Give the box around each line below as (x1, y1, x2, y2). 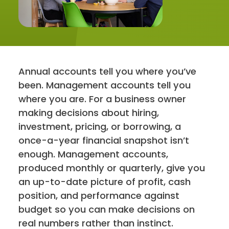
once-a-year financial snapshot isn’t (18, 134, 190, 147)
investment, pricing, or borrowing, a (18, 120, 181, 133)
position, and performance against (18, 189, 180, 202)
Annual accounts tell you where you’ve (18, 65, 197, 78)
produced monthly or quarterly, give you (18, 162, 205, 175)
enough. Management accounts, (18, 148, 169, 161)
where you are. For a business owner (18, 93, 187, 106)
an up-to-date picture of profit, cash (18, 175, 191, 189)
